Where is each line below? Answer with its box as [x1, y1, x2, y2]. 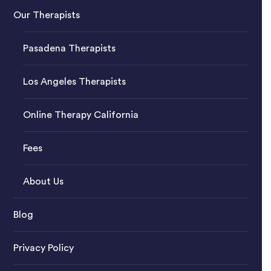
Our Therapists [13, 10, 80, 21]
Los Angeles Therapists [22, 77, 126, 87]
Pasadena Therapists [22, 44, 116, 54]
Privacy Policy [13, 243, 74, 253]
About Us [22, 177, 64, 187]
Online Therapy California [22, 110, 139, 120]
